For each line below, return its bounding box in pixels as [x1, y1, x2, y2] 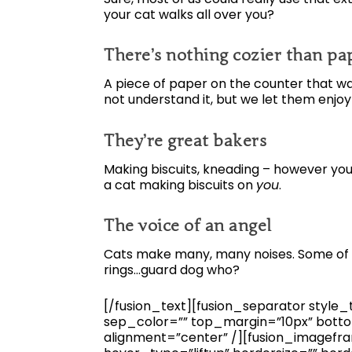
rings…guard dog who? [104, 261, 240, 280]
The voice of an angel [104, 215, 272, 236]
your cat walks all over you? [104, 5, 274, 24]
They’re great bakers [104, 130, 266, 151]
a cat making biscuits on [104, 175, 256, 194]
